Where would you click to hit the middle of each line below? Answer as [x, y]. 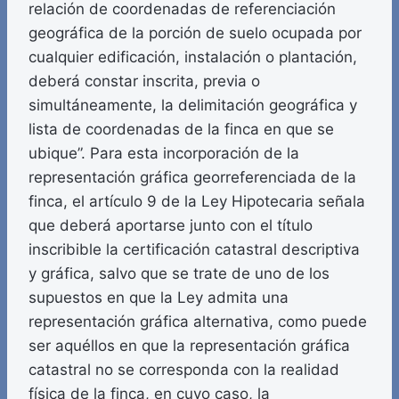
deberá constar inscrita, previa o [144, 81]
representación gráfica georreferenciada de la [192, 178]
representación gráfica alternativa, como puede [198, 322]
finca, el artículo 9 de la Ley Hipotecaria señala [197, 202]
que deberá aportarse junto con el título [171, 226]
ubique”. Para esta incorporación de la [164, 154]
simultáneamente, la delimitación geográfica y [193, 106]
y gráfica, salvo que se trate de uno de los [179, 274]
